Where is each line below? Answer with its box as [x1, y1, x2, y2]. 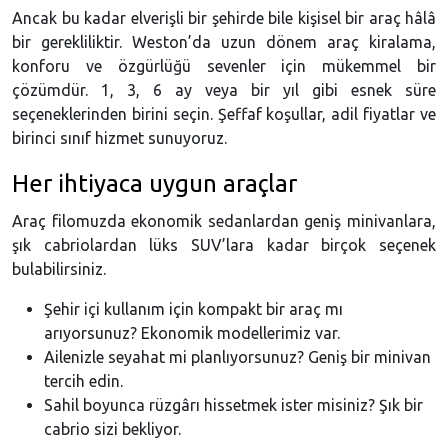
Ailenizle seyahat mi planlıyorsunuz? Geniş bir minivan [44, 348, 431, 367]
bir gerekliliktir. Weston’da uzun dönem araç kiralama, [12, 33, 436, 52]
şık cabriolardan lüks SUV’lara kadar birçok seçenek [12, 236, 436, 255]
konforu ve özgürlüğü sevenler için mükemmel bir [12, 57, 436, 76]
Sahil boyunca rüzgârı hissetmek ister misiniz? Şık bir [44, 396, 423, 415]
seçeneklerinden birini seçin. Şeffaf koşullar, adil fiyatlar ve [12, 105, 436, 124]
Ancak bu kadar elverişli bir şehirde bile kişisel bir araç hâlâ [12, 9, 436, 28]
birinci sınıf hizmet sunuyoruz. [12, 129, 227, 148]
